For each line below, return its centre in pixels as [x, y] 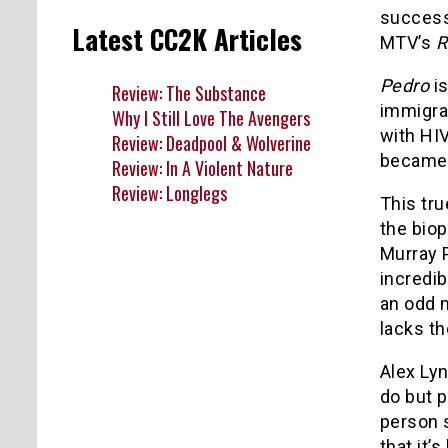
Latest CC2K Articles [187, 39]
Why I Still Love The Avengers [211, 117]
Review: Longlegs [169, 192]
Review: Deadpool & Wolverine [211, 142]
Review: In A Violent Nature [202, 167]
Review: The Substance [189, 92]
